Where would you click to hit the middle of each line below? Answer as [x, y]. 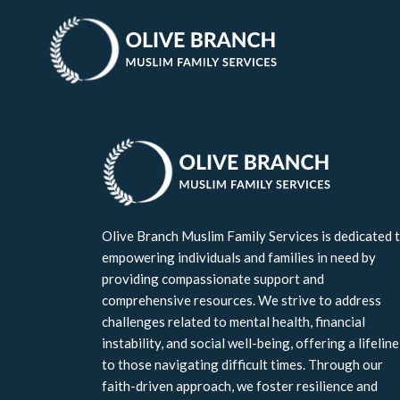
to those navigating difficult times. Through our [242, 364]
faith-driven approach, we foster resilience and [240, 386]
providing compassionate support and [213, 279]
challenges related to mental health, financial [233, 321]
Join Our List [188, 46]
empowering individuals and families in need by [239, 257]
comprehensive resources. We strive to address [242, 300]
